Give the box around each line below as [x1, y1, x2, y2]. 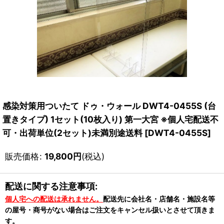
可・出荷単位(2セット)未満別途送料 [2, 127, 142, 138]
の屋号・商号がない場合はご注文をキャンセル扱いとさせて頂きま [5, 205, 215, 214]
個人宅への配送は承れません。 [5, 194, 103, 203]
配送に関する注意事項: [5, 181, 97, 191]
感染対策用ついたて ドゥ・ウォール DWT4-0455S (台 [2, 100, 216, 111]
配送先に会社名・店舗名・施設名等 [103, 194, 215, 203]
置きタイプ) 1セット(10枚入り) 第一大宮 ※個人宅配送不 [2, 114, 218, 124]
